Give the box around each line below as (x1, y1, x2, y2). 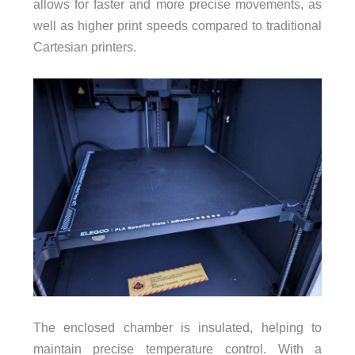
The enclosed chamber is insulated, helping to (32, 320, 323, 335)
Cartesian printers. (32, 40, 136, 55)
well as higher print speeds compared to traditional (32, 18, 323, 33)
